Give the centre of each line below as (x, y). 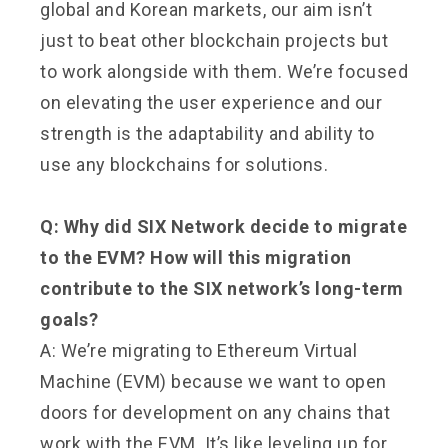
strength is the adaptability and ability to (207, 133)
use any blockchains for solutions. (184, 164)
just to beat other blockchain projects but (214, 40)
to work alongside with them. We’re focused (224, 71)
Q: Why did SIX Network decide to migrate (223, 226)
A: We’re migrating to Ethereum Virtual (198, 350)
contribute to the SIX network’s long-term (222, 288)
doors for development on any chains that (215, 412)
